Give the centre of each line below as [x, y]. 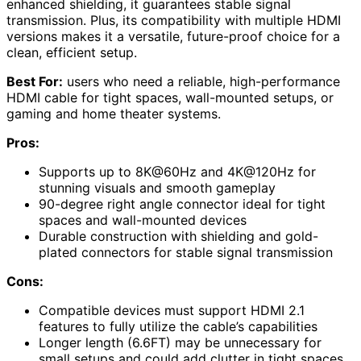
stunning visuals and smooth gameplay [157, 187]
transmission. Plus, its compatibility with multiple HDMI [174, 20]
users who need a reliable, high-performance [201, 81]
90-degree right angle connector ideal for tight [182, 203]
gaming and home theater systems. [114, 113]
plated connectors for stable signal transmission [186, 252]
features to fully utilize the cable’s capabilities [178, 326]
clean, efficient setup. [72, 52]
